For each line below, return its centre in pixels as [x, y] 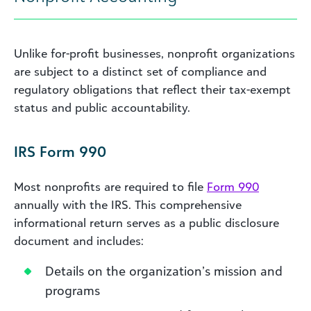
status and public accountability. [102, 107]
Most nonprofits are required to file [110, 186]
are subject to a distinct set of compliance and [140, 71]
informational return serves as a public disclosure [146, 222]
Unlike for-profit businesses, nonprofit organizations [154, 53]
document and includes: [79, 241]
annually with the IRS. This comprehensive [128, 204]
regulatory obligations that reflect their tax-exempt [152, 89]
